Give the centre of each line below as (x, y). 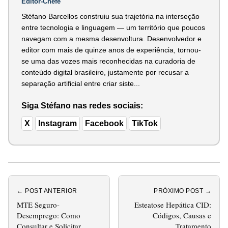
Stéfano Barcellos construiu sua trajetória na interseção (110, 16)
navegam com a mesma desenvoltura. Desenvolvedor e (111, 38)
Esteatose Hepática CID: (173, 204)
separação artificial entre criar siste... (81, 83)
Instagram (58, 123)
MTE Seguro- (38, 204)
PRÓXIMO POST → (182, 191)
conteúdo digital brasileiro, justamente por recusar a (105, 72)
